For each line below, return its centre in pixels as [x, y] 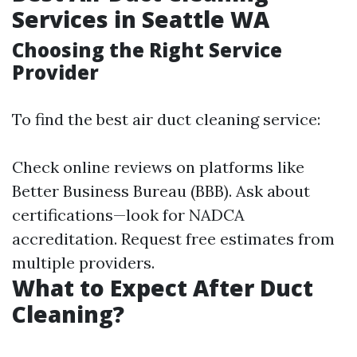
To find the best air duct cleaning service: [166, 120]
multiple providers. [83, 263]
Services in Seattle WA [141, 20]
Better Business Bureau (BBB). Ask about [161, 191]
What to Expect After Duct [163, 288]
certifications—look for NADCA [128, 215]
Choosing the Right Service [147, 50]
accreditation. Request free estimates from [173, 239]
